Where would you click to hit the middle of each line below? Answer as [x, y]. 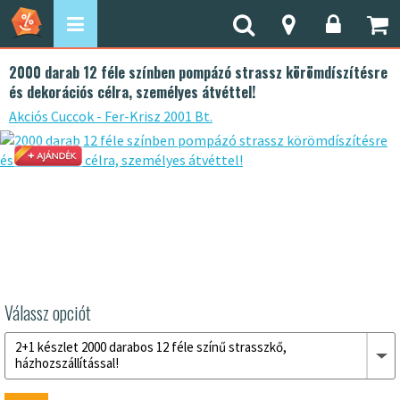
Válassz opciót [48, 312]
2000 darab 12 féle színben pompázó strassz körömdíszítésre [198, 72]
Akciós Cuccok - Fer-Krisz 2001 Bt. [111, 116]
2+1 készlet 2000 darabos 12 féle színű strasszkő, [151, 347]
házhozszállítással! [67, 363]
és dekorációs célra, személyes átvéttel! [132, 92]
